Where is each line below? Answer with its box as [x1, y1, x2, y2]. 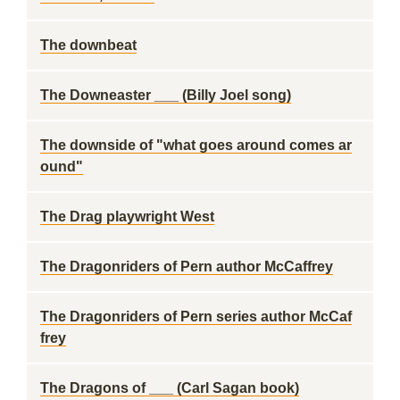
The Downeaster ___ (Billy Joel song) [40, 87, 291, 103]
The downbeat [40, 37, 137, 53]
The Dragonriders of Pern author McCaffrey [40, 259, 333, 274]
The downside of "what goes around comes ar [40, 137, 352, 153]
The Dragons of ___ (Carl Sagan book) [40, 380, 299, 396]
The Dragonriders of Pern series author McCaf [40, 309, 352, 324]
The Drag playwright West [40, 209, 214, 224]
